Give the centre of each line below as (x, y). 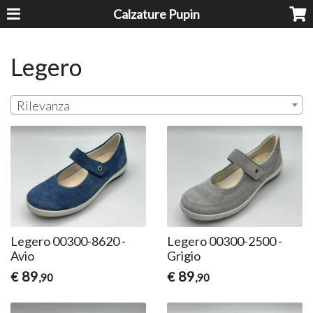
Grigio (183, 256)
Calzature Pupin (156, 14)
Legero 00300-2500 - (224, 241)
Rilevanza (44, 106)
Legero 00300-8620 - (68, 241)
